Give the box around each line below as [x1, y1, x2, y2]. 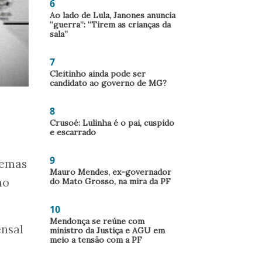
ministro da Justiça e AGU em [50, 225, 165, 236]
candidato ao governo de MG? [50, 78, 167, 88]
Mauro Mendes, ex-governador [50, 167, 171, 177]
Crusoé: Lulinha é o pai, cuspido [50, 118, 174, 128]
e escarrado [50, 127, 96, 137]
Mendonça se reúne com [50, 216, 144, 226]
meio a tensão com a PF [50, 235, 142, 245]
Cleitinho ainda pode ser [50, 68, 146, 79]
